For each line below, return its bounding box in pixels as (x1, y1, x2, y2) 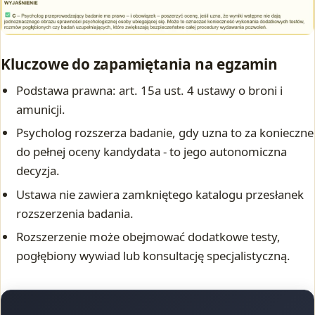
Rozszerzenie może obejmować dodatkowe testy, (16, 229, 281, 245)
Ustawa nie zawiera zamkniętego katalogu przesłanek (16, 186, 304, 202)
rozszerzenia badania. (16, 205, 134, 221)
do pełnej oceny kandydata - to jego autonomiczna (16, 143, 288, 160)
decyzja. (16, 162, 60, 179)
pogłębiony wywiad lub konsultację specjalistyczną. (16, 247, 291, 264)
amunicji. (16, 101, 66, 118)
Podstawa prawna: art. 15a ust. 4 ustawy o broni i (16, 82, 283, 99)
